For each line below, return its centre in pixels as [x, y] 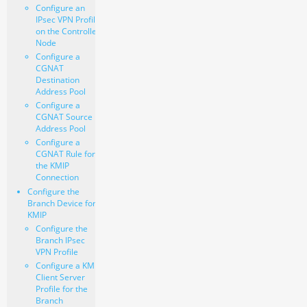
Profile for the [61, 288]
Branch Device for [61, 203]
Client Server [60, 277]
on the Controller [67, 31]
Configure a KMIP [68, 265]
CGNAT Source [64, 116]
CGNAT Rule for [65, 153]
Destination [57, 79]
